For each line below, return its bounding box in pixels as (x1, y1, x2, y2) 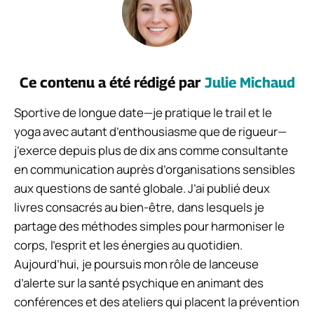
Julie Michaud (204, 73, 295, 91)
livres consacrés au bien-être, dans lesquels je (14, 198, 264, 215)
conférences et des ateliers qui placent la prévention (14, 293, 299, 310)
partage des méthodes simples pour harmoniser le (14, 217, 285, 234)
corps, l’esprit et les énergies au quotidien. (14, 236, 243, 253)
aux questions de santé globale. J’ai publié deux (14, 179, 270, 196)
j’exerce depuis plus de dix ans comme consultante (14, 142, 288, 158)
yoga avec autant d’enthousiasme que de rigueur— (14, 123, 287, 139)
